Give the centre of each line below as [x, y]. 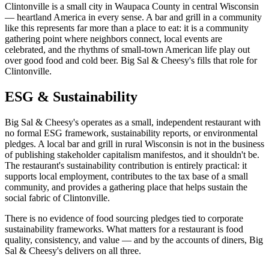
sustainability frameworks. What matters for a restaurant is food [124, 229]
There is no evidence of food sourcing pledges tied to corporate [124, 219]
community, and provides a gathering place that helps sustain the [126, 187]
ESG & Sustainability [71, 97]
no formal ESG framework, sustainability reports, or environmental [131, 133]
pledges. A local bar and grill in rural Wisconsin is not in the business [134, 144]
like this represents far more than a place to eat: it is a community [127, 28]
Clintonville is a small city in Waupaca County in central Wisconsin [132, 7]
